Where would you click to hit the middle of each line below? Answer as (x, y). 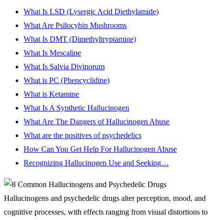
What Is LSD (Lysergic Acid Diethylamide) (91, 11)
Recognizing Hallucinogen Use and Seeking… (96, 163)
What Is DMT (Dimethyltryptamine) (80, 39)
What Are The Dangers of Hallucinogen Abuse (96, 121)
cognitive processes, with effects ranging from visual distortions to (106, 212)
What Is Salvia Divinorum (64, 66)
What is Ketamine (51, 94)
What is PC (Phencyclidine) (67, 80)
